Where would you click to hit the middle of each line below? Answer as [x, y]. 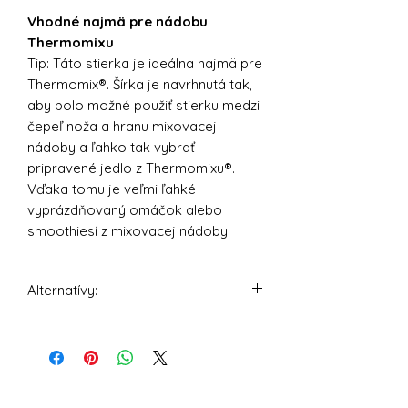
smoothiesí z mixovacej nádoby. [129, 230]
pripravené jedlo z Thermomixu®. [131, 168]
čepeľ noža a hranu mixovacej [122, 126]
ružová [49, 347]
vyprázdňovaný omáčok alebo [125, 209]
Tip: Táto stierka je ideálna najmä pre [145, 63]
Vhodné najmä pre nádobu [117, 21]
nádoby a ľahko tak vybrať [111, 147]
